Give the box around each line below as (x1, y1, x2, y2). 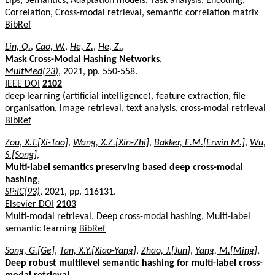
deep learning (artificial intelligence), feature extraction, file (5, 91, 246, 101)
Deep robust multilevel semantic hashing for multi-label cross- (5, 258, 263, 268)
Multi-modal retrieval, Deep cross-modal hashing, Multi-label (5, 211, 250, 222)
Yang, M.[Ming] (195, 246, 257, 256)
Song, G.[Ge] (5, 246, 55, 256)
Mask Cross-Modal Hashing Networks (5, 54, 160, 64)
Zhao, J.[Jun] (141, 246, 190, 256)
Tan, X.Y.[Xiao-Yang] (60, 246, 136, 256)
